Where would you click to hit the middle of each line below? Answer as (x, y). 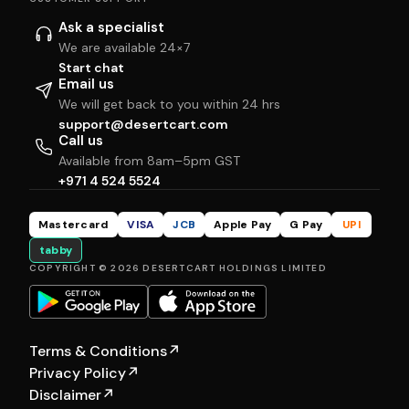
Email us (86, 84)
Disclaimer (65, 395)
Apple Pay (243, 224)
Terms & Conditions (98, 351)
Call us (81, 140)
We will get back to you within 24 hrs (169, 104)
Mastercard (74, 224)
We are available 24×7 (124, 47)
